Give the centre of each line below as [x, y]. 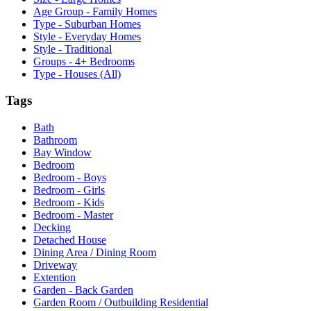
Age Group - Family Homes [95, 11]
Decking [52, 228]
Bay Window [62, 153]
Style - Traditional [73, 49]
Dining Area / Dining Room [95, 253]
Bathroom [55, 140]
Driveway [55, 265]
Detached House [70, 240]
